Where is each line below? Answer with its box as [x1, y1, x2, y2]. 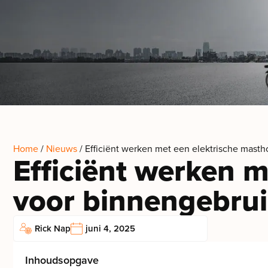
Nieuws [46, 142, 77, 156]
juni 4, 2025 [86, 222, 135, 235]
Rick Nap [35, 222, 71, 235]
